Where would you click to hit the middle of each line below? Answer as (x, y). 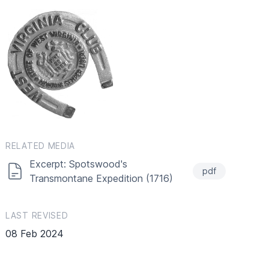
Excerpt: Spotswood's (78, 164)
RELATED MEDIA (41, 146)
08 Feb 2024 (35, 234)
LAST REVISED (37, 216)
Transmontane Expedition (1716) (101, 179)
